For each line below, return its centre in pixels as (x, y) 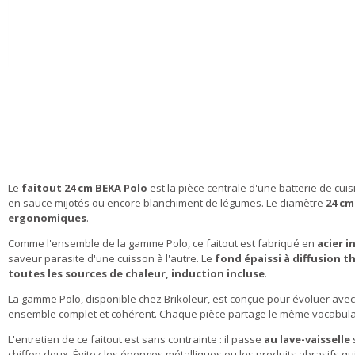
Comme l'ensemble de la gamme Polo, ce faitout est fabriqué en (162, 243)
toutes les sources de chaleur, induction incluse (136, 273)
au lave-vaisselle (307, 339)
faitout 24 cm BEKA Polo (84, 188)
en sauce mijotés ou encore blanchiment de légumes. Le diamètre (167, 203)
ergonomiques (47, 218)
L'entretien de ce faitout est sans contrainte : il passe (136, 339)
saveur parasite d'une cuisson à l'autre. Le (111, 258)
